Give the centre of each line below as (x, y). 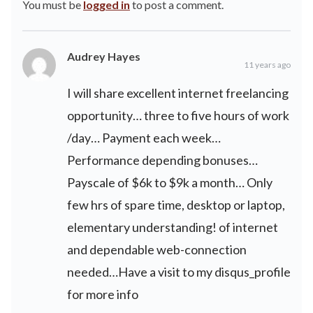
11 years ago (267, 65)
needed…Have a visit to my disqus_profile (179, 272)
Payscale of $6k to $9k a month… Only (170, 182)
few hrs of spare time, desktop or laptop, (176, 205)
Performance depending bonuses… (162, 160)
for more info (103, 294)
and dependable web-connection (157, 249)
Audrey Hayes (104, 56)
